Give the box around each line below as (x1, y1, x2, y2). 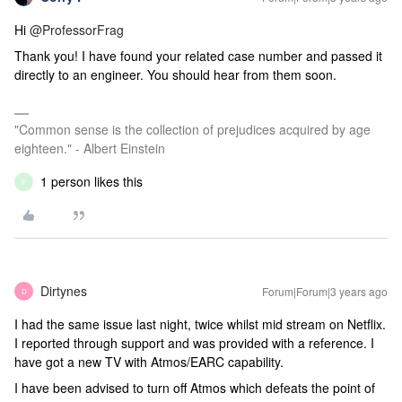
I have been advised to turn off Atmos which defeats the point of (14, 379, 375, 397)
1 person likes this (40, 172, 143, 190)
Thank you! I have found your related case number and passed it (14, 47, 382, 65)
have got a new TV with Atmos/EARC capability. (14, 353, 284, 371)
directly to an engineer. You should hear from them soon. (14, 66, 340, 83)
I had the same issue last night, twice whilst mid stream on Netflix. (14, 315, 386, 333)
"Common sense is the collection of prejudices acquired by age (14, 120, 371, 138)
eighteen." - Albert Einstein (14, 139, 165, 157)
